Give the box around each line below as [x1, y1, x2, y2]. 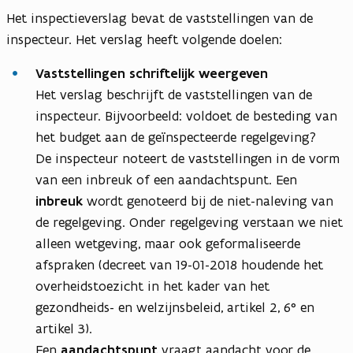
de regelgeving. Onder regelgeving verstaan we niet [35, 214, 343, 232]
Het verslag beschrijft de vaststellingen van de [35, 86, 312, 104]
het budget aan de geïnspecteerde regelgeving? [35, 128, 320, 147]
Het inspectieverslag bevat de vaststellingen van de [6, 9, 313, 28]
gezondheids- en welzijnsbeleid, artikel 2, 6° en [35, 299, 314, 317]
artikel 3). [35, 320, 92, 338]
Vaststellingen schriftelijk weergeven [35, 65, 272, 83]
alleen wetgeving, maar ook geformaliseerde [35, 235, 300, 253]
